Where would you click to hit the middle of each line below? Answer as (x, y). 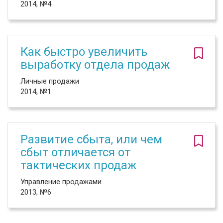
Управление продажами (61, 182)
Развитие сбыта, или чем (91, 139)
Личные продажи (50, 81)
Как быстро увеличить (84, 52)
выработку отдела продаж (95, 65)
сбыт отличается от (75, 152)
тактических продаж (78, 165)
